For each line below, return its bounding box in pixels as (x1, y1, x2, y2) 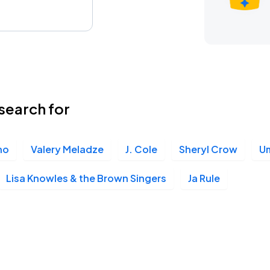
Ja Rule (188, 172, 220, 184)
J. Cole (125, 143, 157, 155)
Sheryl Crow (179, 143, 237, 155)
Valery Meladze (31, 143, 104, 155)
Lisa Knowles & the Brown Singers (6, 172, 166, 184)
